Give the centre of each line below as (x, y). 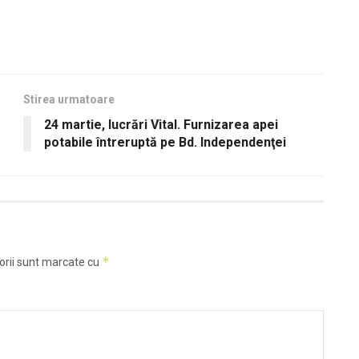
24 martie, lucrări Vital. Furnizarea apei (161, 125)
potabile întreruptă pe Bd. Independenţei (165, 143)
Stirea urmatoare (69, 100)
